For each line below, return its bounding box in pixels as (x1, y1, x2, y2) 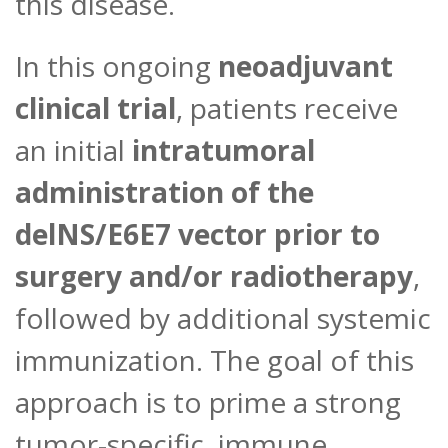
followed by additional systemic (15, 299, 431, 338)
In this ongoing (15, 47, 218, 86)
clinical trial (15, 89, 176, 128)
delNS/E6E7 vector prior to (15, 215, 380, 254)
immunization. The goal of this (15, 341, 414, 380)
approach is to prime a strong (15, 383, 401, 422)
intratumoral (132, 131, 315, 170)
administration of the (15, 173, 314, 212)
